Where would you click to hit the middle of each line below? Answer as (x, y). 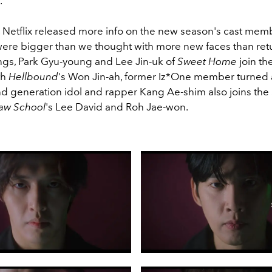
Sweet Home (207, 61)
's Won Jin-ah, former (108, 76)
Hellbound (33, 76)
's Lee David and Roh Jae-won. (118, 107)
